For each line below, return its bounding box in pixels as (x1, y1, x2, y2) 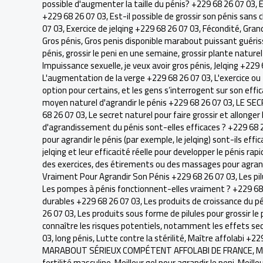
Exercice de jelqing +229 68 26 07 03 (66, 20, 199, 37)
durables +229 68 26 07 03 (42, 193, 140, 210)
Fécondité (203, 20, 240, 37)
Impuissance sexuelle (42, 57, 121, 74)
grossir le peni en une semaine (66, 45, 178, 62)
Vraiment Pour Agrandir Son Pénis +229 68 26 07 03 (42, 168, 235, 185)
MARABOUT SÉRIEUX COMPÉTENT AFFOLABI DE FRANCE (42, 242, 252, 259)
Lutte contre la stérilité (96, 230, 184, 247)
